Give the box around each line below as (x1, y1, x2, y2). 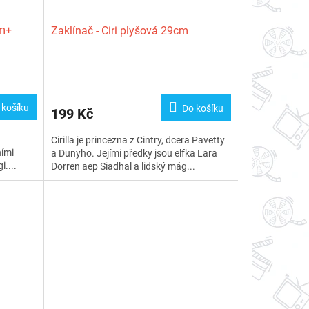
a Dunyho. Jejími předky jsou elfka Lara (50, 148, 217, 159)
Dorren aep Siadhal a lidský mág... (50, 161, 195, 172)
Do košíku (181, 103, 223, 114)
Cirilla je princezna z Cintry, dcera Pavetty (50, 134, 225, 146)
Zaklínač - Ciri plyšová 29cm (50, 24, 188, 38)
